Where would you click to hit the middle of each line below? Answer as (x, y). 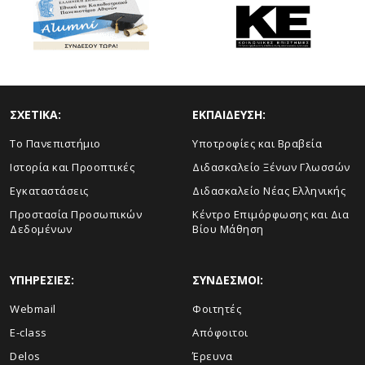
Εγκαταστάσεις (49, 190)
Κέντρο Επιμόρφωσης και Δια (270, 214)
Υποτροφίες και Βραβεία (257, 143)
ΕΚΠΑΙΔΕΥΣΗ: (229, 114)
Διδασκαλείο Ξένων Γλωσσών (271, 167)
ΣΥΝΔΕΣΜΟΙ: (228, 279)
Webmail (33, 308)
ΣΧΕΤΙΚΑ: (35, 114)
